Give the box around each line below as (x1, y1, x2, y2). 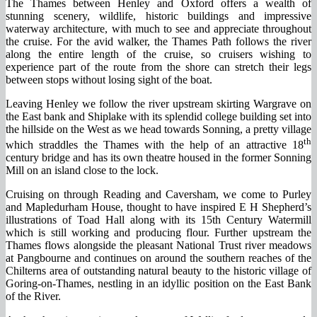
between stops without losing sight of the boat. (6, 73, 212, 86)
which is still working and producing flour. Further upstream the (6, 226, 311, 239)
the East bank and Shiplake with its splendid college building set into (6, 110, 311, 122)
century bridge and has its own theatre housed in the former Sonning (6, 151, 311, 164)
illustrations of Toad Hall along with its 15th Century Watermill (6, 214, 311, 226)
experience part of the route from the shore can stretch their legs (6, 60, 311, 73)
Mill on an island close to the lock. (6, 164, 158, 177)
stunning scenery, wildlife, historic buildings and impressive (6, 9, 311, 22)
